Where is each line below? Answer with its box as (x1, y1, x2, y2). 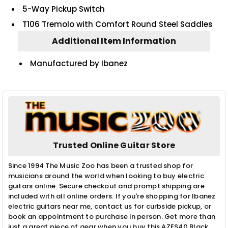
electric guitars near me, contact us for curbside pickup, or (8, 202, 212, 212)
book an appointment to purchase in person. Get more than (8, 212, 216, 222)
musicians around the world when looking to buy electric (8, 171, 204, 181)
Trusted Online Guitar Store (52, 139, 176, 152)
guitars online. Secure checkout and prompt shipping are (8, 181, 205, 191)
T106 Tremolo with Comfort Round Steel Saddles (22, 19, 213, 30)
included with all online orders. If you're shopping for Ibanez (8, 191, 216, 202)
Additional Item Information (52, 35, 176, 47)
